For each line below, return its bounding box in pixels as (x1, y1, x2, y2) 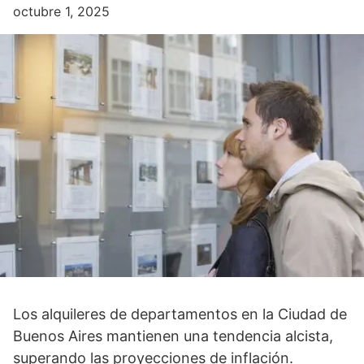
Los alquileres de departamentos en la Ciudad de (13, 305, 347, 323)
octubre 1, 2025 (13, 2, 110, 19)
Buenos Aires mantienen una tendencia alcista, (13, 327, 333, 344)
